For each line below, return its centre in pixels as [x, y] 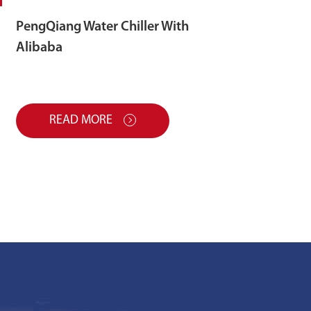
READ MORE [83, 120]
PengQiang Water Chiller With [103, 27]
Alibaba [40, 48]
